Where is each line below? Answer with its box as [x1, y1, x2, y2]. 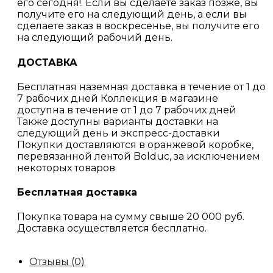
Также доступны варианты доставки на [17, 115, 218, 127]
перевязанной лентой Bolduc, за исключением [17, 150, 260, 162]
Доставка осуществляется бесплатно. [17, 222, 207, 235]
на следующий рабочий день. [17, 32, 172, 44]
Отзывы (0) [29, 256, 85, 268]
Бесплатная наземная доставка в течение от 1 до [17, 80, 266, 93]
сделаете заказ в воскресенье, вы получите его [17, 20, 260, 32]
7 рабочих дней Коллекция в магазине [17, 92, 218, 104]
